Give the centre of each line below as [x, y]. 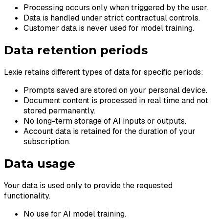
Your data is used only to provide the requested [88, 186]
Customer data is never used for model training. [109, 28]
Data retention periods [76, 50]
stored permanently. [59, 111]
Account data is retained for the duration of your [109, 131]
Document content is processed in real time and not [116, 101]
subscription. [47, 142]
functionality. [27, 196]
